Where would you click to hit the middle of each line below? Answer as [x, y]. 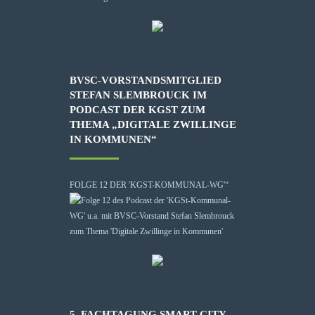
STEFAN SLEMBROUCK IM [138, 95]
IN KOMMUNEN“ [113, 139]
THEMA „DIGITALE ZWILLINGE [153, 124]
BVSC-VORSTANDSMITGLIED [146, 80]
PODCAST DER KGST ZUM [137, 109]
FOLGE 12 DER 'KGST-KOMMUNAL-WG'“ [149, 185]
